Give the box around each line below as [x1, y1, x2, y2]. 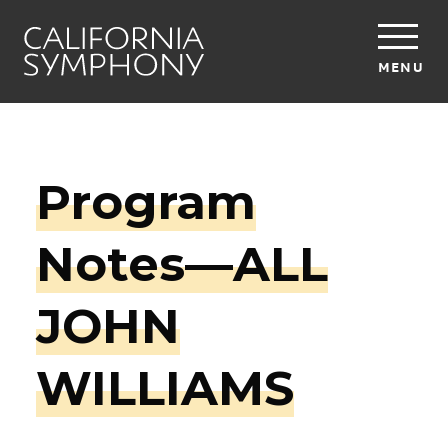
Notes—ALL [36, 235, 328, 293]
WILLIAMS [36, 359, 294, 417]
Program [36, 173, 256, 231]
